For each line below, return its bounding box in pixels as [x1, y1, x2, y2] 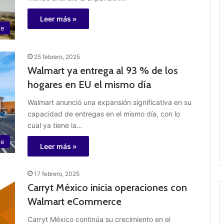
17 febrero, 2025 [34, 170, 79, 178]
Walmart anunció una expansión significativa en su [27, 98, 191, 107]
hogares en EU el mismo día [27, 78, 151, 91]
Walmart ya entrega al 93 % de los [27, 64, 178, 77]
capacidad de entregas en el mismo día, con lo [27, 109, 180, 118]
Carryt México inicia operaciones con [27, 181, 187, 194]
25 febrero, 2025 [34, 53, 80, 61]
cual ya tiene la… [27, 121, 82, 130]
